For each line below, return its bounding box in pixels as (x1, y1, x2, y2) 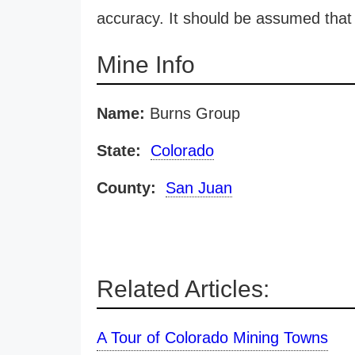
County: (97, 179, 156, 197)
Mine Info (97, 52, 195, 78)
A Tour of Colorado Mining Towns (97, 329, 328, 346)
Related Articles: (97, 276, 269, 302)
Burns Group (145, 105, 240, 122)
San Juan (166, 179, 232, 197)
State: (97, 142, 141, 159)
